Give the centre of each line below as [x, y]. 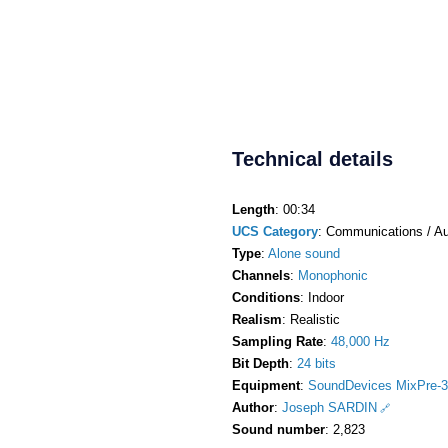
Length [253, 209]
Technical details [312, 158]
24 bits [316, 363]
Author [253, 407]
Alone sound [304, 253]
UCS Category [275, 231]
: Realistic [311, 319]
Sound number [278, 429]
